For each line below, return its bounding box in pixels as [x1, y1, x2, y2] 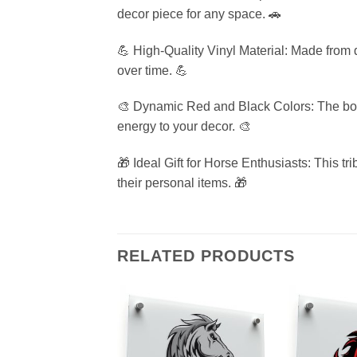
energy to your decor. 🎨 [117, 120, 251, 134]
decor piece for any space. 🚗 [117, 6, 281, 21]
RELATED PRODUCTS [117, 247, 295, 265]
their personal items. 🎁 [117, 176, 247, 190]
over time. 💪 [117, 63, 188, 77]
